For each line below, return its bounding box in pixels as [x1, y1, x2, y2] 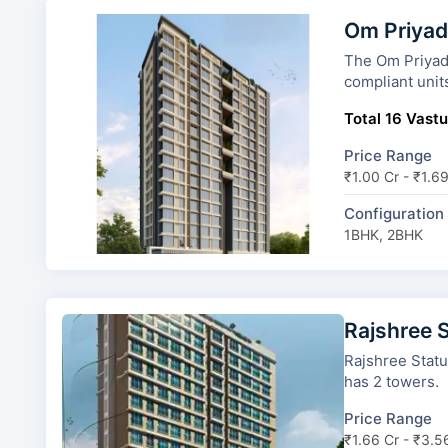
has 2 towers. [343, 372, 439, 392]
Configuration [343, 204, 444, 224]
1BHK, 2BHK [343, 226, 423, 244]
